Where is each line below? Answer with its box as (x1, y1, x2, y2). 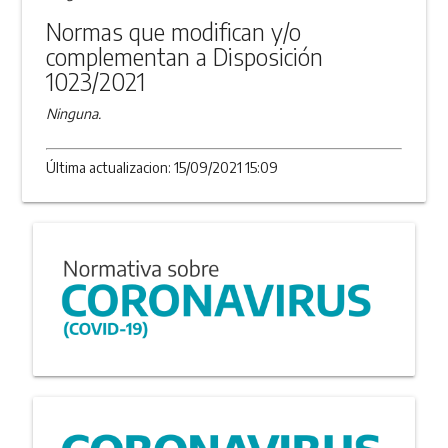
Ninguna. (46, 104, 102, 122)
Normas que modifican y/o (46, 16, 302, 46)
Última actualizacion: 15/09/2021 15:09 (46, 158, 279, 176)
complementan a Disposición (46, 41, 324, 71)
